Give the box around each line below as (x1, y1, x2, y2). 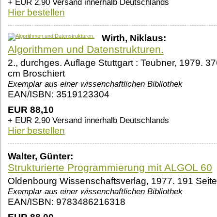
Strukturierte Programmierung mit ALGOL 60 (8, 162, 212, 173)
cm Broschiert (8, 68, 65, 79)
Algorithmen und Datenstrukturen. (8, 44, 164, 55)
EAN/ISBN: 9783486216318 (8, 197, 125, 207)
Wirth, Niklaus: (102, 33, 166, 44)
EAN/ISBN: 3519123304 (8, 89, 109, 100)
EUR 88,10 (8, 105, 54, 115)
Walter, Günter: (8, 151, 73, 162)
